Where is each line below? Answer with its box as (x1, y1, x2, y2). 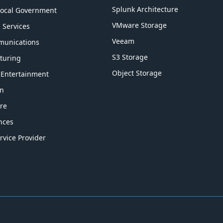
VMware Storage (112, 20, 167, 30)
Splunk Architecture (112, 4, 179, 14)
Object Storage (112, 68, 162, 78)
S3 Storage (112, 52, 148, 62)
